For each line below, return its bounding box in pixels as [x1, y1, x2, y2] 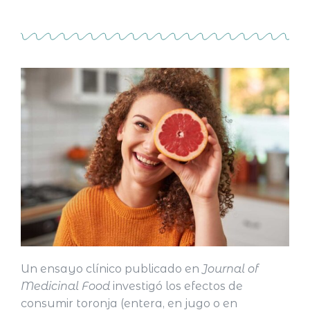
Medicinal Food [21, 280, 110, 293]
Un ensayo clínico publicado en [21, 262, 202, 276]
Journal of [202, 262, 258, 276]
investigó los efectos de [110, 280, 243, 293]
